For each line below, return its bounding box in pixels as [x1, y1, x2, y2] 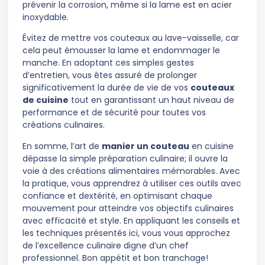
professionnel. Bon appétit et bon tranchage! [22, 251, 208, 264]
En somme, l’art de [22, 140, 102, 152]
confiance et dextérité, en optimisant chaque [22, 189, 212, 202]
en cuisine [189, 140, 234, 152]
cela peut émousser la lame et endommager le [22, 44, 220, 57]
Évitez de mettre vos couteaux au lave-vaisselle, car [22, 32, 239, 44]
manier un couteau [102, 140, 189, 152]
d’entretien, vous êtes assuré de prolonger [22, 69, 197, 82]
